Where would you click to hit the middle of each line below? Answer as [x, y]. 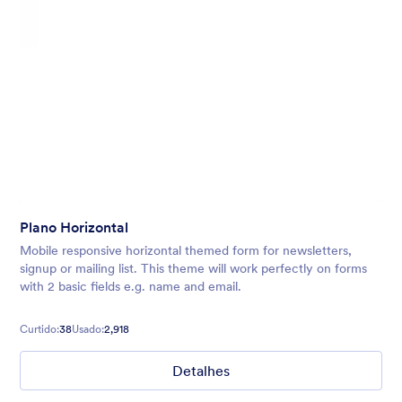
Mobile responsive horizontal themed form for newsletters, [186, 251]
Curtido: [39, 329]
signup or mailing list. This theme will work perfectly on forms [193, 269]
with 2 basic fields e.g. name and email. [131, 287]
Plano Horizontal [74, 227]
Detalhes [201, 371]
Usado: [88, 329]
